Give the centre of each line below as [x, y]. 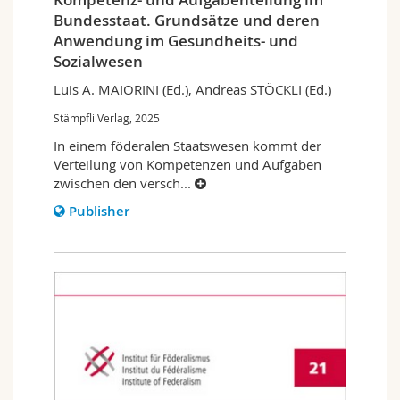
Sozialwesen [98, 61]
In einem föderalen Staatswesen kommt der [187, 145]
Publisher [99, 211]
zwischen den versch [117, 183]
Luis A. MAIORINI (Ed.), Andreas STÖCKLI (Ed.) [192, 89]
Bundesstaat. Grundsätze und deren [187, 20]
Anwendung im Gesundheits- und [176, 40]
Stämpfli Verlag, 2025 [107, 117]
